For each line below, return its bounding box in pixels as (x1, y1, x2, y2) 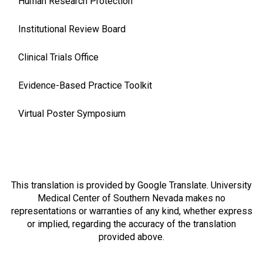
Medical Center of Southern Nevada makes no (38, 192, 225, 204)
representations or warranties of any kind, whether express (11, 205, 252, 217)
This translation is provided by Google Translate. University (11, 179, 252, 191)
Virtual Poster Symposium (18, 108, 126, 119)
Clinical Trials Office (18, 52, 99, 63)
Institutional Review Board (18, 23, 126, 35)
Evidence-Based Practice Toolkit (18, 80, 152, 91)
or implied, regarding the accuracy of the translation (27, 218, 236, 230)
